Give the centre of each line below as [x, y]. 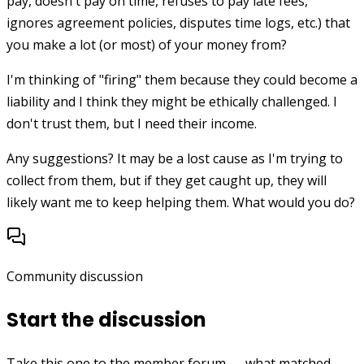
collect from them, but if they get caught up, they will [167, 181]
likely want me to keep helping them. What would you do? [181, 203]
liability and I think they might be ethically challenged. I [172, 102]
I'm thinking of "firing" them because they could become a [182, 80]
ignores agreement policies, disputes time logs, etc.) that [178, 23]
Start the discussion [106, 320]
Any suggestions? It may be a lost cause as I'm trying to [175, 159]
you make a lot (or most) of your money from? [147, 45]
